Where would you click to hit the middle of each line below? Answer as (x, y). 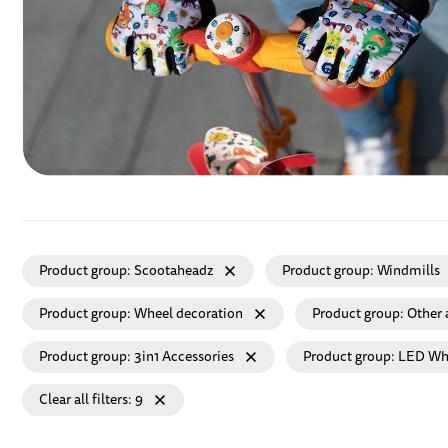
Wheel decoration (188, 313)
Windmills (409, 270)
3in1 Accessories (184, 357)
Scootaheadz (173, 270)
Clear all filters (83, 400)
